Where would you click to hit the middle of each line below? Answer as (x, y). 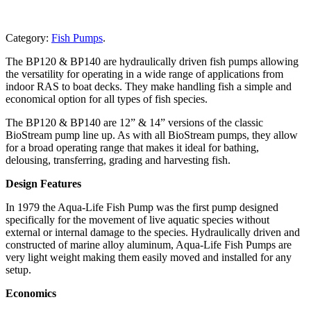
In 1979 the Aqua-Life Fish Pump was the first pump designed (142, 207)
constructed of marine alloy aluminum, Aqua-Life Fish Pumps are (149, 244)
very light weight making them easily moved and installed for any (149, 257)
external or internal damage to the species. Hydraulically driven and (153, 232)
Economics (31, 293)
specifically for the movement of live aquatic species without (137, 219)
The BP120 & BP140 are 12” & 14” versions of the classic (134, 122)
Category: (27, 37)
